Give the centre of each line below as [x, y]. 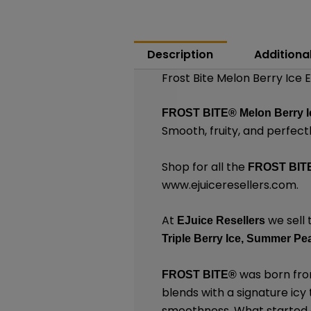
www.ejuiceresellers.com [229, 185]
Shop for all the [205, 167]
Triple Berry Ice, [203, 239]
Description [180, 55]
